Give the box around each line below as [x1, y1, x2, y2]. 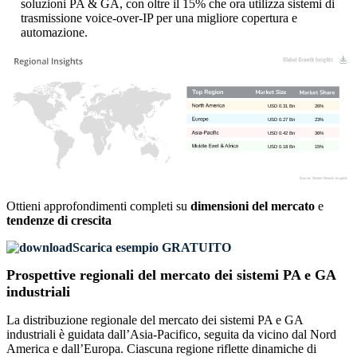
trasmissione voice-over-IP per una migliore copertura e [21, 11, 297, 25]
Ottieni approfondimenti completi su [6, 199, 190, 214]
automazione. [21, 25, 88, 40]
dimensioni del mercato [190, 199, 315, 214]
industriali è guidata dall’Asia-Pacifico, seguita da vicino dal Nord [6, 328, 336, 342]
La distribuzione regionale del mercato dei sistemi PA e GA [6, 313, 303, 328]
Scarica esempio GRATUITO [73, 241, 231, 255]
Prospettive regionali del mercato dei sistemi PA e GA [6, 267, 335, 284]
